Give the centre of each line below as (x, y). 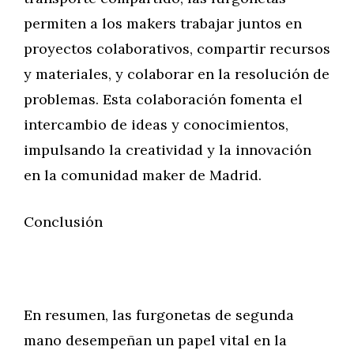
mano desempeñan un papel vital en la (155, 340)
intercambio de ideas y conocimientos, (156, 124)
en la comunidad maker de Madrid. (143, 175)
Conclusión (63, 222)
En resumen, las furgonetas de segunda (159, 315)
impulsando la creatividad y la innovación (168, 150)
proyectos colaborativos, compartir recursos (177, 49)
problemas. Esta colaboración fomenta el (163, 99)
